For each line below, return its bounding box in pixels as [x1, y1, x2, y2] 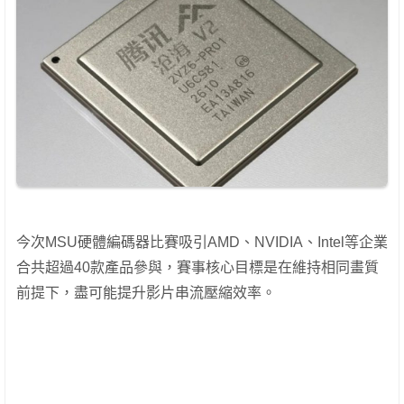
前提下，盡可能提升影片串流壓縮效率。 [16, 285, 276, 301]
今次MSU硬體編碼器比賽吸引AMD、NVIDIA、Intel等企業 [16, 234, 388, 251]
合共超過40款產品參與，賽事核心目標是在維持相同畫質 [16, 260, 379, 276]
